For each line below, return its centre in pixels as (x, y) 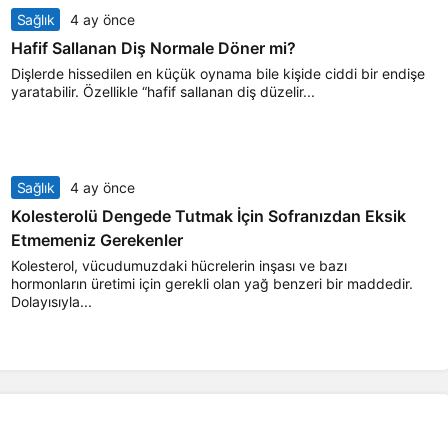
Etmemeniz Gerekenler (96, 240)
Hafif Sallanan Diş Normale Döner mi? (153, 48)
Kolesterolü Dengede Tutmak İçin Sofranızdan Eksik (208, 216)
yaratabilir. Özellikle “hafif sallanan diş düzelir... (162, 92)
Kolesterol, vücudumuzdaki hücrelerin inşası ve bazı (178, 266)
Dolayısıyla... (51, 302)
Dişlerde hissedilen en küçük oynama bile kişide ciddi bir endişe (217, 74)
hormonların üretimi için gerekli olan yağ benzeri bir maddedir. (211, 284)
